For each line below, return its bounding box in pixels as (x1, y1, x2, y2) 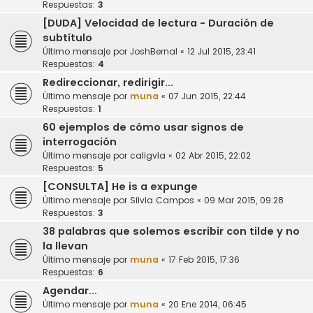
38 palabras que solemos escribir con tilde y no (43, 224, 300, 239)
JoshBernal (130, 45, 177, 58)
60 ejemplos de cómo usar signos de (43, 120, 244, 135)
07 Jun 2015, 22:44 (168, 90, 246, 103)
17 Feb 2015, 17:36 (168, 254, 240, 266)
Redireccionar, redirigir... (43, 75, 173, 90)
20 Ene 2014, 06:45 (168, 298, 247, 311)
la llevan (43, 239, 88, 254)
